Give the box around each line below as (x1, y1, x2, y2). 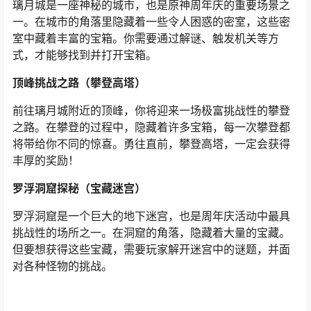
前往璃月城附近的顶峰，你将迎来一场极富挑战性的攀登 (12, 103, 290, 118)
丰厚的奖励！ (12, 153, 79, 168)
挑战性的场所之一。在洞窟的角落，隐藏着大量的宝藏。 (12, 226, 290, 240)
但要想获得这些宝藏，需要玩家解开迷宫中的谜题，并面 (12, 242, 290, 257)
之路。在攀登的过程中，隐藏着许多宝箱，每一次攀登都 (12, 120, 290, 135)
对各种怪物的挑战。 (12, 259, 112, 274)
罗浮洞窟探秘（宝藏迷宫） (12, 181, 146, 196)
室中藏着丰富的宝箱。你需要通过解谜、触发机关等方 (12, 31, 279, 46)
